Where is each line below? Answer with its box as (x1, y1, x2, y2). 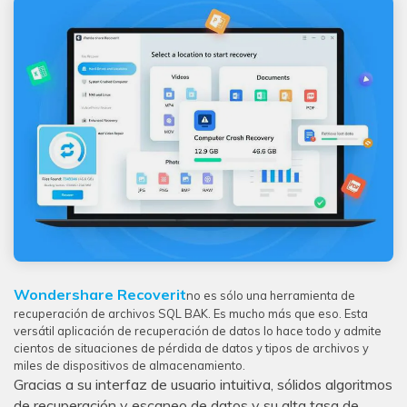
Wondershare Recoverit (14, 285, 186, 304)
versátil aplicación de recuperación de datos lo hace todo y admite (14, 323, 382, 339)
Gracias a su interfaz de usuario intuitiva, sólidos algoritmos (14, 375, 392, 394)
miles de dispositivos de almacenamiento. (14, 358, 245, 373)
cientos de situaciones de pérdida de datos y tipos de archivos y (14, 341, 369, 356)
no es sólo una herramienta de (186, 288, 355, 303)
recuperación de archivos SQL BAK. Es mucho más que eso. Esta (14, 306, 368, 322)
